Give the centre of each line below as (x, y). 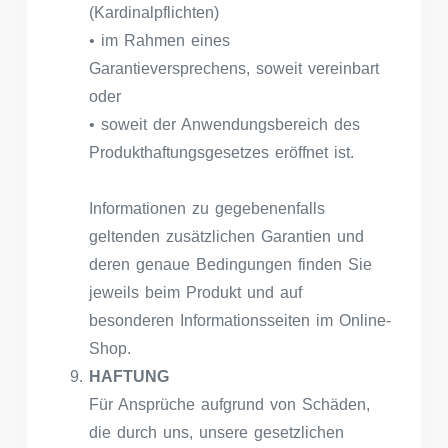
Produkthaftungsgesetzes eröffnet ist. (221, 152)
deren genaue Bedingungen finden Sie (230, 264)
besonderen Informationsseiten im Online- (240, 320)
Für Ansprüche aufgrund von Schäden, (229, 404)
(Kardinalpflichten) (154, 12)
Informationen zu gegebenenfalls (207, 208)
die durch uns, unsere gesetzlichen (216, 432)
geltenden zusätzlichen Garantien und (226, 236)
